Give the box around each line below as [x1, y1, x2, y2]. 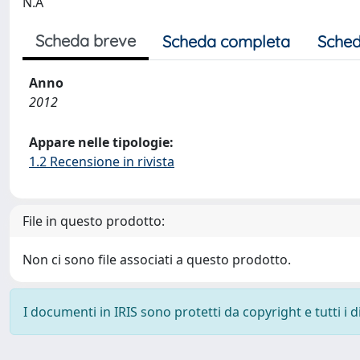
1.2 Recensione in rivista [29, 152, 174, 170]
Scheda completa [162, 31, 290, 51]
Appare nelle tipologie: [29, 133, 174, 151]
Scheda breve [35, 30, 136, 51]
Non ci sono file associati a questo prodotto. [22, 250, 291, 268]
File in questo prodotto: [22, 211, 165, 230]
